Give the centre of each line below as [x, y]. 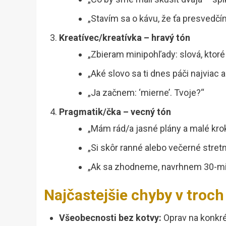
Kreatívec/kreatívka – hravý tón [125, 38]
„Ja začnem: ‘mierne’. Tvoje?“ [146, 93]
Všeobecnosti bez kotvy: [110, 218]
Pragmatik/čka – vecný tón [115, 112]
